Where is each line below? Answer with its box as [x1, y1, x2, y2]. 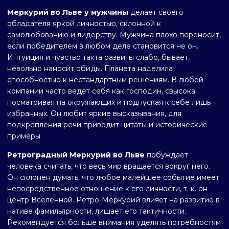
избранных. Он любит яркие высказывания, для [7, 109, 181, 118]
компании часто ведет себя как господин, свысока [7, 86, 195, 96]
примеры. [7, 131, 42, 141]
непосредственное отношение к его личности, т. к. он [7, 184, 208, 193]
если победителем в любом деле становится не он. [7, 41, 198, 51]
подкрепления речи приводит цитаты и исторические [7, 120, 208, 129]
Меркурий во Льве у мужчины [7, 8, 128, 17]
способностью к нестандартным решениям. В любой [7, 75, 203, 84]
